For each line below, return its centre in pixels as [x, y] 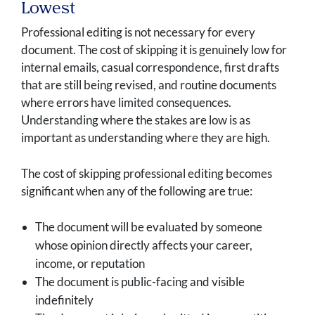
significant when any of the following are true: [137, 191]
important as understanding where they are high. [146, 138]
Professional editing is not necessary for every [138, 32]
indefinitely [64, 300]
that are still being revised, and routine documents [149, 85]
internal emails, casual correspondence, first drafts [150, 67]
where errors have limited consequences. [126, 103]
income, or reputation [90, 264]
